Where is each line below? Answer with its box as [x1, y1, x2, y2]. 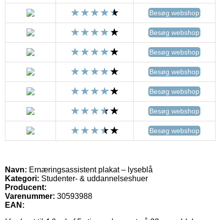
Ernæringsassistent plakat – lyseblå [27, 165, 153, 174]
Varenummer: [5, 192, 55, 200]
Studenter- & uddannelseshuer [39, 174, 148, 183]
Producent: [5, 183, 47, 192]
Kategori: [5, 174, 39, 183]
